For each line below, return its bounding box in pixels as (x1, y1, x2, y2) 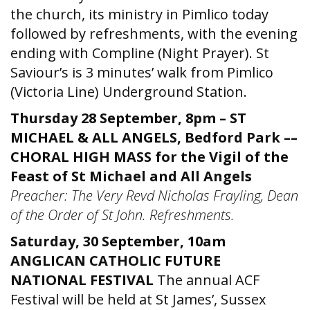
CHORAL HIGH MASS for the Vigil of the (10, 147, 289, 166)
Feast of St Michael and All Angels (10, 167, 252, 185)
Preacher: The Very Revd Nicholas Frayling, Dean (10, 186, 298, 205)
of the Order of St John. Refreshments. (10, 206, 235, 224)
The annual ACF (157, 271, 259, 289)
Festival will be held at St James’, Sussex (10, 290, 266, 309)
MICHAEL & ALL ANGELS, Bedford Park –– (10, 128, 298, 147)
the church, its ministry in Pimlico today (10, 5, 268, 24)
